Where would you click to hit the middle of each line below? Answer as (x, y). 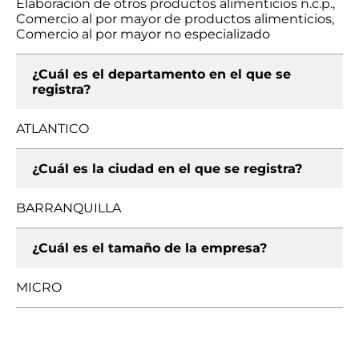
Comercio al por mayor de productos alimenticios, (175, 19)
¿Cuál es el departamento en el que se (161, 74)
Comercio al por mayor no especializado (143, 34)
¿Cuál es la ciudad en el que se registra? (167, 169)
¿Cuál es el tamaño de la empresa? (149, 248)
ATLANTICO (52, 129)
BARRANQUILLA (69, 208)
